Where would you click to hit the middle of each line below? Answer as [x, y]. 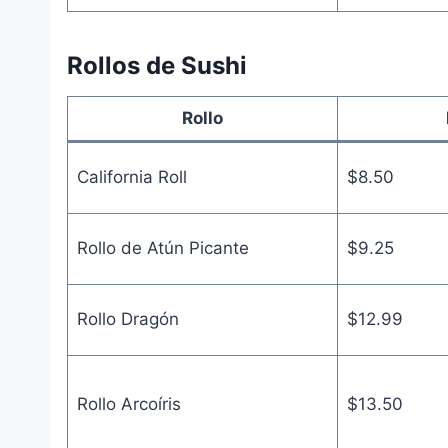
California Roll [131, 176]
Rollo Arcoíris [128, 403]
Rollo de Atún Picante [162, 247]
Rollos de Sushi [157, 65]
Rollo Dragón [127, 318]
